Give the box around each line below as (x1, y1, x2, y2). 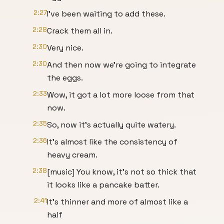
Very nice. (47, 42, 83, 53)
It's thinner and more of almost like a (47, 196, 188, 207)
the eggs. (47, 72, 83, 83)
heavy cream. (47, 149, 97, 160)
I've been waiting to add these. (47, 8, 165, 19)
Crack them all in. (47, 25, 112, 36)
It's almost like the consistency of (47, 136, 177, 147)
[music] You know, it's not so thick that (47, 166, 196, 177)
